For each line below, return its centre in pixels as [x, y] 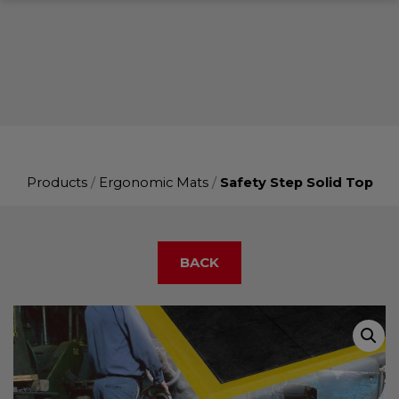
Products [57, 183]
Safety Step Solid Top [296, 183]
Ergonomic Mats [153, 183]
